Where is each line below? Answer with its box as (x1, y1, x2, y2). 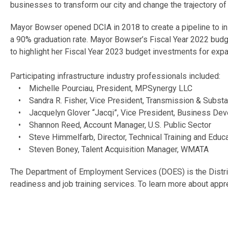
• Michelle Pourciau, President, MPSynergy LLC (10, 83, 192, 93)
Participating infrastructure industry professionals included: (10, 71, 220, 81)
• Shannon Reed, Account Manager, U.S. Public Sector (10, 120, 211, 130)
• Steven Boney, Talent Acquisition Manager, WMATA (10, 145, 209, 154)
